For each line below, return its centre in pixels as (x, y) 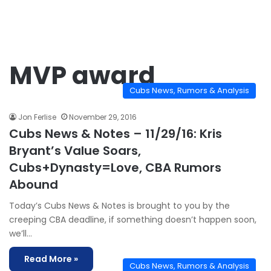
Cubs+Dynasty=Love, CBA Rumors (115, 168)
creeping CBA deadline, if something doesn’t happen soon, (133, 220)
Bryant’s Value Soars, (75, 151)
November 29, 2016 (103, 117)
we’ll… (21, 233)
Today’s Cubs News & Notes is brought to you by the (119, 206)
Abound (34, 184)
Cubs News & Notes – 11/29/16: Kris (116, 134)
